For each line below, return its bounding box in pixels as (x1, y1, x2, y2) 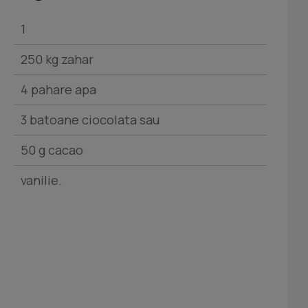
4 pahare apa (21, 80, 96, 98)
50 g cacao (21, 141, 83, 158)
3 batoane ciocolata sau (21, 111, 159, 128)
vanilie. (21, 171, 62, 188)
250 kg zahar (21, 50, 93, 67)
